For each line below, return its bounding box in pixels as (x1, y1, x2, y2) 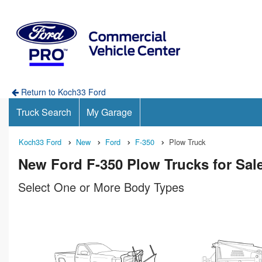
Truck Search (16, 105, 71, 119)
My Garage (87, 105, 133, 119)
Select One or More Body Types (18, 178, 184, 195)
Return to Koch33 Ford (18, 86, 106, 98)
